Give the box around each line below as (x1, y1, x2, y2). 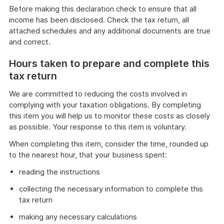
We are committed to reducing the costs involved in (9, 89, 187, 98)
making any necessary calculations (19, 212, 137, 221)
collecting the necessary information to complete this (19, 184, 203, 193)
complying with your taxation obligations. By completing (9, 100, 201, 109)
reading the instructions (19, 167, 100, 176)
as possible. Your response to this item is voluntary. (9, 122, 186, 131)
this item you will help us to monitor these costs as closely (9, 111, 210, 120)
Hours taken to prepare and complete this (9, 57, 209, 69)
